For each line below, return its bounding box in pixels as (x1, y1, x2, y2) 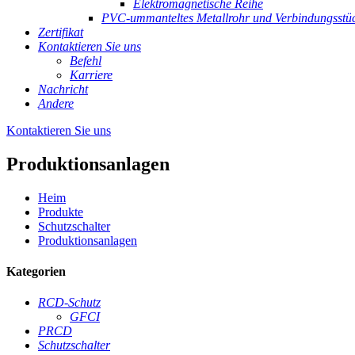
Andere (38, 97, 74, 110)
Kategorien (6, 265, 66, 279)
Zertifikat (38, 25, 83, 39)
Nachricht (38, 82, 88, 96)
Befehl (70, 54, 101, 67)
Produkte (38, 204, 83, 219)
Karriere (70, 68, 113, 82)
